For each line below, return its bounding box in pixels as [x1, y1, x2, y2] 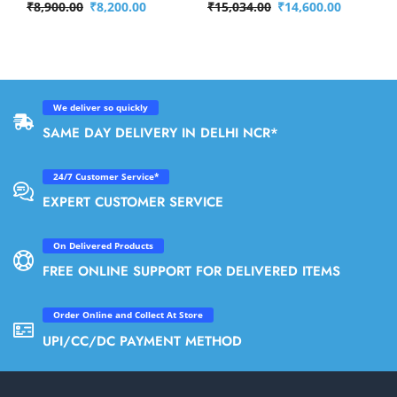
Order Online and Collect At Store [53, 309, 203, 322]
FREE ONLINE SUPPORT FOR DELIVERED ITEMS [43, 261, 340, 282]
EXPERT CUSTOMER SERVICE [43, 192, 223, 213]
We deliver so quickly [53, 102, 148, 114]
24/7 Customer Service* [53, 171, 159, 183]
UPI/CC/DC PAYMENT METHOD [43, 331, 242, 351]
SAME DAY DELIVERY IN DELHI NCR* [43, 123, 278, 144]
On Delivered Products [53, 240, 153, 253]
